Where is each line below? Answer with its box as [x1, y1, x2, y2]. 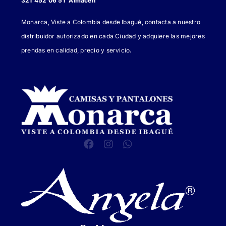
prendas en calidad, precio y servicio [21, 46, 130, 54]
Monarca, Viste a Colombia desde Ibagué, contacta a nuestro [21, 18, 201, 26]
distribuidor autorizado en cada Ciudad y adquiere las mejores [21, 32, 205, 40]
